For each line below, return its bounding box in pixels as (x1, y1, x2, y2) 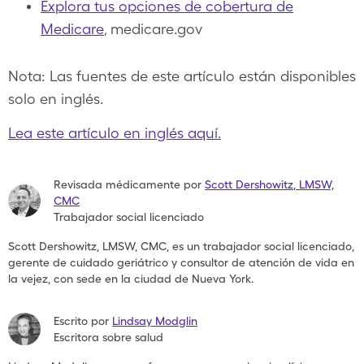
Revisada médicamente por (54, 178, 201, 191)
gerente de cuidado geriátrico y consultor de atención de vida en (8, 256, 354, 269)
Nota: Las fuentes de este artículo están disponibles (8, 67, 356, 84)
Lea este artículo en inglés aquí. (8, 124, 221, 141)
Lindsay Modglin (112, 314, 197, 327)
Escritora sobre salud (54, 331, 163, 344)
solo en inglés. (8, 90, 103, 107)
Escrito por (54, 314, 109, 327)
